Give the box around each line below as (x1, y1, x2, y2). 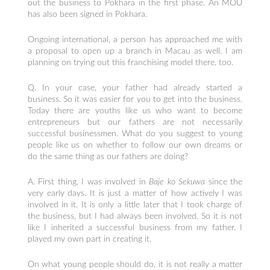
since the (205, 178, 243, 187)
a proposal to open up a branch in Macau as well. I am (27, 47, 243, 56)
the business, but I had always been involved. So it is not (27, 212, 243, 221)
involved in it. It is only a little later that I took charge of (27, 201, 243, 210)
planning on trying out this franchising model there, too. (27, 58, 233, 67)
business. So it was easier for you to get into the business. (27, 95, 243, 104)
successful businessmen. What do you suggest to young (27, 130, 243, 139)
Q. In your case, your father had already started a (27, 84, 243, 93)
